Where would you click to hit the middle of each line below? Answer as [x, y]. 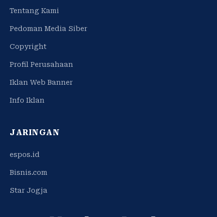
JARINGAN [35, 132]
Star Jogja [29, 190]
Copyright [28, 46]
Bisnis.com [29, 172]
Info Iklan [27, 100]
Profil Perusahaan [41, 64]
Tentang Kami [34, 10]
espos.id [25, 154]
